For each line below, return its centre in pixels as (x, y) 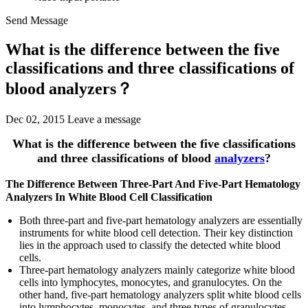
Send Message (37, 20)
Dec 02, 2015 (35, 119)
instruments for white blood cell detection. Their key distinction (156, 232)
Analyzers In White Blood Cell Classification (109, 197)
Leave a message (104, 119)
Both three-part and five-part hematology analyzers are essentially (161, 220)
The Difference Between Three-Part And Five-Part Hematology (153, 184)
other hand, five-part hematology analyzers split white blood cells (160, 294)
